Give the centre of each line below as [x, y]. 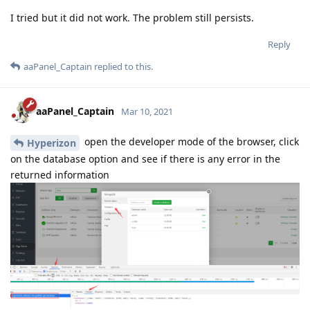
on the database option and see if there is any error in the [145, 159]
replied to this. [122, 67]
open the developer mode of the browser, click [190, 142]
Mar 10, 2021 [147, 112]
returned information [60, 175]
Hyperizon [52, 143]
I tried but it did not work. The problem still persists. [132, 18]
